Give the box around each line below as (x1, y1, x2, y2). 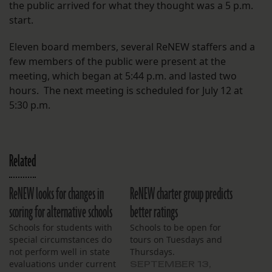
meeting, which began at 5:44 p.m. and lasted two (9, 69, 237, 83)
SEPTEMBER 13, (130, 259, 211, 270)
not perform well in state (9, 246, 110, 258)
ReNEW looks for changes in (9, 183, 104, 206)
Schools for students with (9, 222, 112, 234)
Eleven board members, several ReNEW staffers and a (9, 40, 255, 54)
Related (9, 151, 36, 173)
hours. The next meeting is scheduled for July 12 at (9, 84, 243, 98)
